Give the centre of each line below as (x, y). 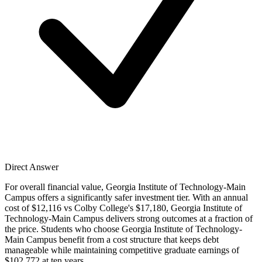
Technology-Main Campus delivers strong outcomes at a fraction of (129, 218)
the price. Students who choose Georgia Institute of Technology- (123, 229)
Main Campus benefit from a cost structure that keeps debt (112, 239)
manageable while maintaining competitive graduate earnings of (122, 250)
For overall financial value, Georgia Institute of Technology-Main (125, 187)
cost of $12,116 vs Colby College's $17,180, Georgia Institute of (123, 208)
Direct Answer (32, 167)
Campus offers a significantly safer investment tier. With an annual (126, 197)
